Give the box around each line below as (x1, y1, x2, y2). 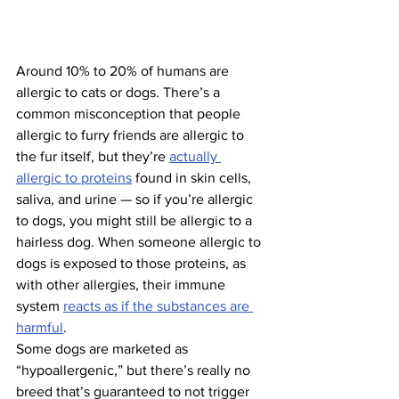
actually (169, 149, 221, 165)
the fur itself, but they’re (16, 149, 169, 165)
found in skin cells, (132, 170, 255, 186)
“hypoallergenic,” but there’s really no (16, 362, 254, 379)
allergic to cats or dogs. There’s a (16, 85, 224, 101)
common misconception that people (16, 106, 244, 122)
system (16, 298, 63, 314)
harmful (16, 320, 63, 336)
